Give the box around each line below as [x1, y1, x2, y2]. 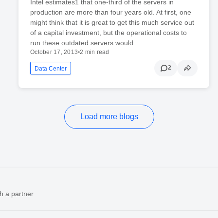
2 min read [80, 48, 109, 55]
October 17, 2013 [30, 48, 78, 55]
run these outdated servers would [30, 38, 134, 47]
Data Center [35, 65, 67, 72]
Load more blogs [80, 112, 138, 121]
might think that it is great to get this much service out [30, 18, 195, 26]
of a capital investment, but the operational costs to [30, 28, 187, 36]
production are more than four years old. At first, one [30, 8, 192, 16]
